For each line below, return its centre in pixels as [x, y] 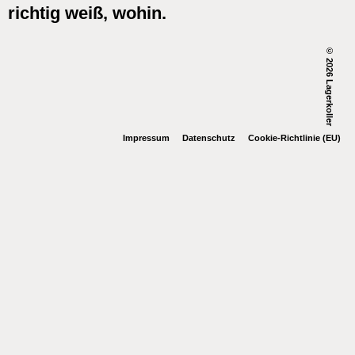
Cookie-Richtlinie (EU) [294, 137]
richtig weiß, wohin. [87, 13]
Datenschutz [209, 137]
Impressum [146, 137]
